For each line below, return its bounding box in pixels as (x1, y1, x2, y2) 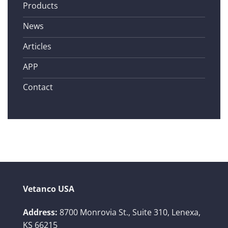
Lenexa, (172, 207, 201, 218)
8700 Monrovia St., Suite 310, (60, 207, 172, 218)
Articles (23, 41, 51, 52)
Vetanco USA (23, 183, 74, 195)
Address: (23, 207, 60, 218)
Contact (23, 81, 53, 93)
